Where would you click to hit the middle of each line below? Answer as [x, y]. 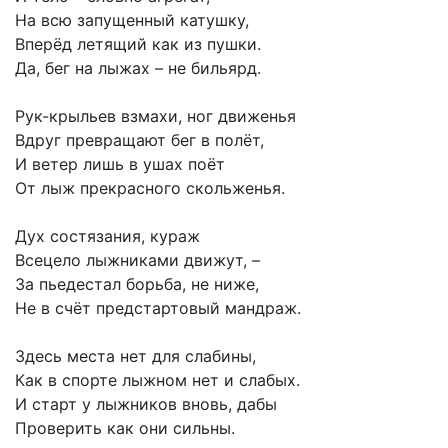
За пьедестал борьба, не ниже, [137, 284]
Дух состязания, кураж [107, 236]
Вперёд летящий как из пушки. [138, 44]
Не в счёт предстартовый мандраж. [158, 308]
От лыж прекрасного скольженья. [150, 188]
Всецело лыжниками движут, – [137, 260]
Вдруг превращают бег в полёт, [139, 140]
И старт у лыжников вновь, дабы [146, 404]
